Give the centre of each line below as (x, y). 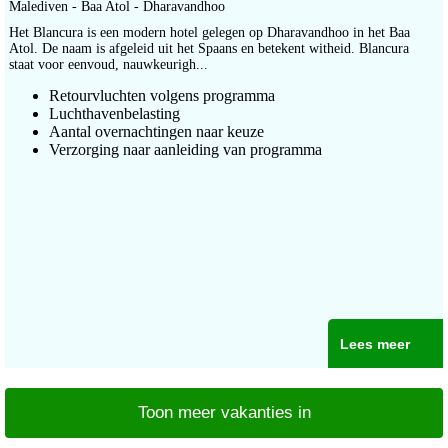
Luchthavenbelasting (114, 114)
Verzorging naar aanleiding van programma (185, 150)
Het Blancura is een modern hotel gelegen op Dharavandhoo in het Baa (209, 33)
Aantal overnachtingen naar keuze (156, 132)
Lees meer (374, 344)
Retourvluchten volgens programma (162, 96)
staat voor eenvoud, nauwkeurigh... (108, 65)
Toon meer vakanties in (224, 413)
